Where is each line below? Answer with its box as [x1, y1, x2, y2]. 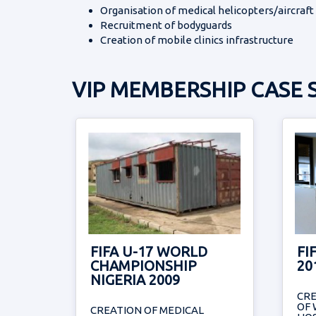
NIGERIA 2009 [90, 272, 180, 288]
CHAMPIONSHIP [90, 257, 197, 274]
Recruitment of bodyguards [100, 19, 232, 31]
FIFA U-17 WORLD [90, 243, 207, 260]
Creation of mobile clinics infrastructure [100, 34, 293, 46]
